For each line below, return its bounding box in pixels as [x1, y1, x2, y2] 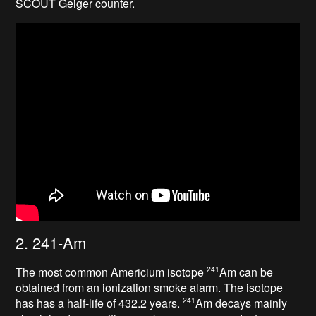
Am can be [219, 263, 274, 280]
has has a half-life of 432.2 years [16, 294, 178, 311]
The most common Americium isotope [16, 263, 207, 280]
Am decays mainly [195, 294, 288, 311]
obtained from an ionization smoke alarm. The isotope [16, 279, 284, 296]
